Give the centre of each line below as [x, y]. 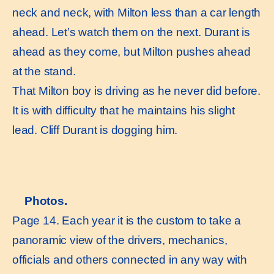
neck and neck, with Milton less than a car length [137, 12]
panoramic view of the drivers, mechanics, [120, 240]
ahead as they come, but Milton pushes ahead [131, 51]
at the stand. [44, 71]
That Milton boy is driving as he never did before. [136, 91]
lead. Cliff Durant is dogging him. [95, 130]
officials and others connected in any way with [130, 260]
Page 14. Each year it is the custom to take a [127, 221]
